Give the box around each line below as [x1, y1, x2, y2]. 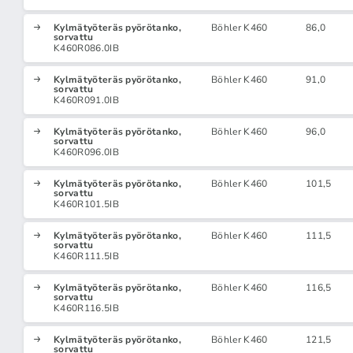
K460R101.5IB [54, 198, 119, 210]
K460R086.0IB [54, 42, 119, 54]
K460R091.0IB [54, 94, 119, 106]
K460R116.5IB [54, 302, 119, 314]
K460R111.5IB [54, 250, 119, 262]
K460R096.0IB [54, 146, 119, 158]
